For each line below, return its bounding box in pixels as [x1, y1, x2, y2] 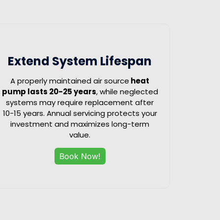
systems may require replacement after [6, 97, 154, 108]
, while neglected [96, 86, 158, 97]
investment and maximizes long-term [10, 118, 150, 129]
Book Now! [59, 151, 101, 161]
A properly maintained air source [10, 75, 130, 86]
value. [69, 129, 91, 140]
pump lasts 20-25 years [1, 86, 96, 97]
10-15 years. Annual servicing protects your [2, 108, 157, 118]
